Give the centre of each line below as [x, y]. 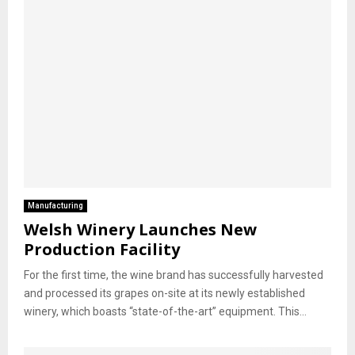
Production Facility [102, 249]
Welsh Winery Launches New [140, 229]
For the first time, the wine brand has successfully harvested [174, 275]
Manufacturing [55, 205]
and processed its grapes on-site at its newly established [164, 293]
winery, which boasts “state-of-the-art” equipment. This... [165, 311]
